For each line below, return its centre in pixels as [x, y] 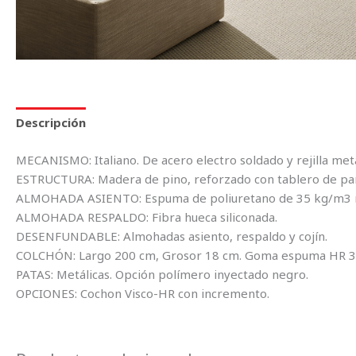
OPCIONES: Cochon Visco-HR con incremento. [143, 293]
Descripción [51, 123]
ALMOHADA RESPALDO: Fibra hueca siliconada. [147, 217]
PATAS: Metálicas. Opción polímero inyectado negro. [162, 274]
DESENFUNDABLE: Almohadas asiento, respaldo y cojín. [172, 236]
